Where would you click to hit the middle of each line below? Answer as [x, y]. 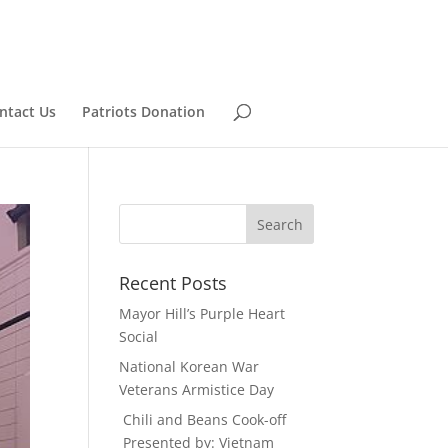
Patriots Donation [143, 111]
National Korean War [189, 366]
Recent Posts [173, 283]
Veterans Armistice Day [197, 389]
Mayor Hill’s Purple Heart [202, 313]
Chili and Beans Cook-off [203, 419]
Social [139, 336]
